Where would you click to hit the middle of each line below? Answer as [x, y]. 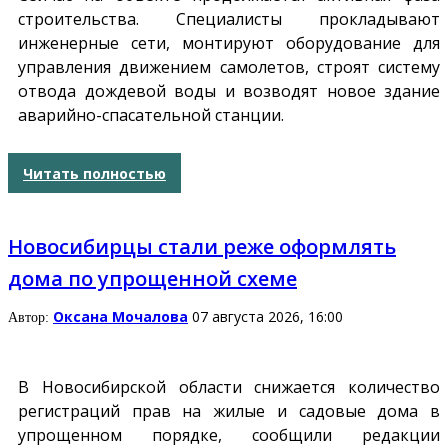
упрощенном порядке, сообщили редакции [229, 434]
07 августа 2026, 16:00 [267, 317]
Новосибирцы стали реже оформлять [202, 247]
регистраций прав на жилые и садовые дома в [229, 410]
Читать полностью [94, 173]
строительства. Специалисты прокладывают [229, 19]
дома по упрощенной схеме [152, 279]
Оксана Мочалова [120, 317]
